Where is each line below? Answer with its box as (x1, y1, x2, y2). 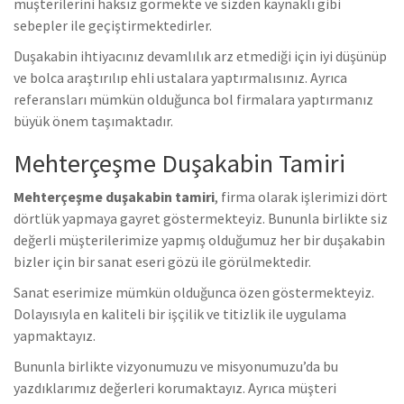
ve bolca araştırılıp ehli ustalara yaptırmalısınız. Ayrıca (14, 68, 347, 87)
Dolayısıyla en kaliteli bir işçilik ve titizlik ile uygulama (14, 304, 346, 323)
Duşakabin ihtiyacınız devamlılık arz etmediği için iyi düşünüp (14, 46, 387, 65)
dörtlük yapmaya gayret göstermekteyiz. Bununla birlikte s (14, 208, 377, 227)
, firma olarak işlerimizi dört (215, 187, 388, 206)
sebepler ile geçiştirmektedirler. (14, 15, 212, 34)
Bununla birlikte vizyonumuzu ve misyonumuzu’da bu (14, 356, 338, 375)
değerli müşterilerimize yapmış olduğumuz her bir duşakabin (14, 230, 385, 249)
